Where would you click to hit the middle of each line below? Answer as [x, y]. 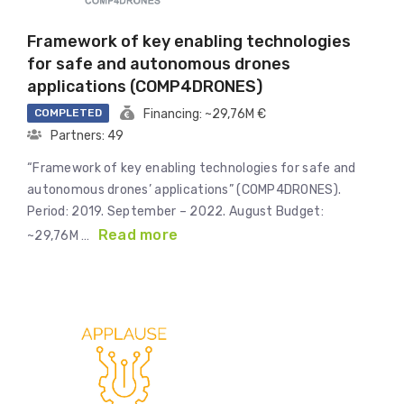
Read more [138, 235]
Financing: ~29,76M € [205, 115]
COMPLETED [68, 113]
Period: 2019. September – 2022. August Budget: [175, 212]
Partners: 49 [87, 136]
